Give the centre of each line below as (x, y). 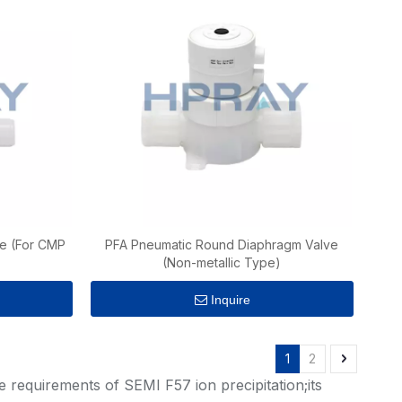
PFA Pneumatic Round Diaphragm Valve (221, 245)
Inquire (230, 300)
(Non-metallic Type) (221, 262)
